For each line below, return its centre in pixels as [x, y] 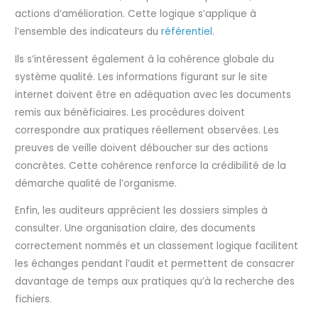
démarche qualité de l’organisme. [96, 183]
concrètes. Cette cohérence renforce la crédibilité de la [151, 165]
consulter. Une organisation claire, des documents [136, 229]
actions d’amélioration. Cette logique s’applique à [136, 14]
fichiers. [34, 300]
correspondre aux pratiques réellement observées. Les [147, 130]
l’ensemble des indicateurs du [88, 32]
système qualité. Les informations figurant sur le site [142, 77]
